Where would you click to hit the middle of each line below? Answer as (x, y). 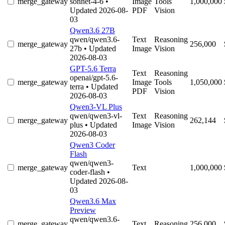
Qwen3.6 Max (93, 201)
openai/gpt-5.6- (94, 78)
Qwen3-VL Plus (96, 107)
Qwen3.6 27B (92, 31)
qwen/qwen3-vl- (96, 116)
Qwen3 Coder (92, 145)
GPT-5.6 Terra (93, 69)
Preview (83, 210)
